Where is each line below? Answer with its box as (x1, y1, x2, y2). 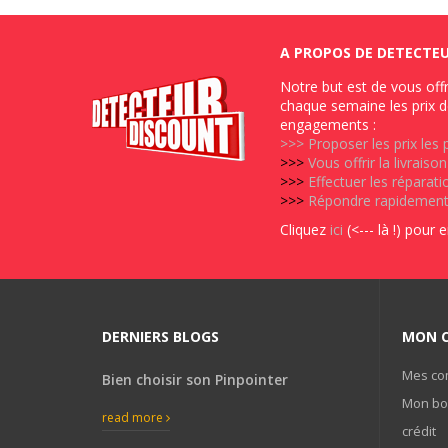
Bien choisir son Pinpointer (102, 369, 288, 389)
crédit (401, 421, 436, 440)
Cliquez (280, 219, 330, 239)
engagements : (280, 114, 376, 134)
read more (102, 408, 166, 426)
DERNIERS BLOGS (102, 326, 219, 346)
